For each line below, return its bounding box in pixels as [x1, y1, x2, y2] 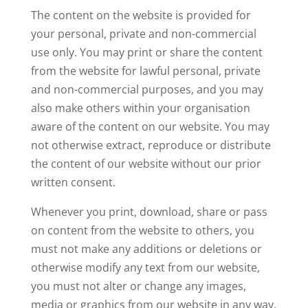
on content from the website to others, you [30, 223, 254, 238]
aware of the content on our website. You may [30, 119, 269, 134]
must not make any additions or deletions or [30, 241, 262, 256]
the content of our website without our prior [30, 156, 261, 171]
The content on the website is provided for [30, 8, 251, 23]
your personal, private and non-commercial [30, 26, 256, 41]
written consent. [30, 175, 115, 190]
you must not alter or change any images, [30, 278, 246, 294]
